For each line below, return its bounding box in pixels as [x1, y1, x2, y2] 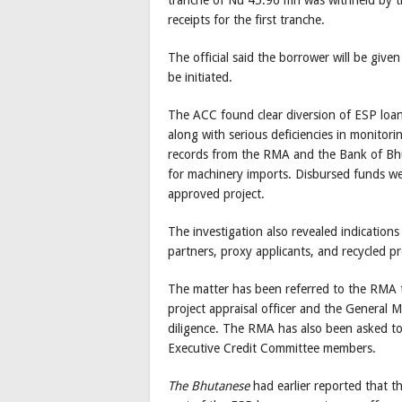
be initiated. [168, 70, 232, 85]
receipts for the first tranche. [168, 13, 325, 28]
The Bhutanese [168, 379, 249, 394]
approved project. [168, 187, 265, 202]
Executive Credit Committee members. [168, 341, 376, 356]
